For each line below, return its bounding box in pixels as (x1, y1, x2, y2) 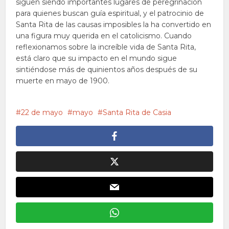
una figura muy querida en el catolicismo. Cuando (16, 31, 192, 40)
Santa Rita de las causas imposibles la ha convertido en (16, 20, 212, 29)
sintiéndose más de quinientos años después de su (16, 65, 198, 74)
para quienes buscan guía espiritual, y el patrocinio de (16, 9, 204, 18)
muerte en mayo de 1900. (16, 76, 110, 85)
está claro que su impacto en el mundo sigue (16, 54, 177, 63)
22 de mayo (21, 108, 63, 117)
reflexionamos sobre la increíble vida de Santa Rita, (16, 42, 196, 52)
